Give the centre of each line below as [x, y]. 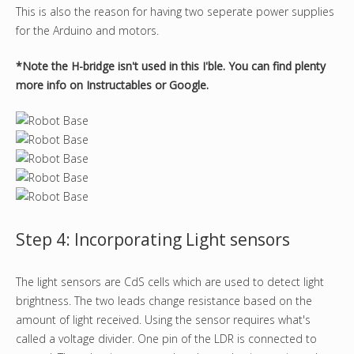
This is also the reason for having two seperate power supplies [175, 12]
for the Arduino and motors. [87, 31]
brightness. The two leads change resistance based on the [164, 301]
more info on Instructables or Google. [112, 85]
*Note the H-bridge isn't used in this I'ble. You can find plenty [171, 66]
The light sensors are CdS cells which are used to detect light [170, 282]
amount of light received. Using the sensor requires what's [163, 320]
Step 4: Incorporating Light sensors [153, 240]
